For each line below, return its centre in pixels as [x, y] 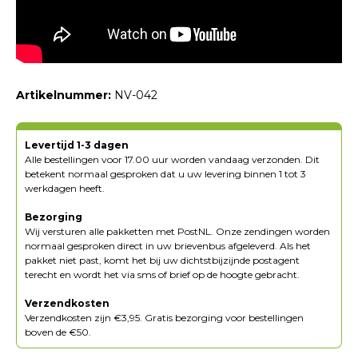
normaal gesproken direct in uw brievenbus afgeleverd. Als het [168, 245]
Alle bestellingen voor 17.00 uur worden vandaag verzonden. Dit [172, 159]
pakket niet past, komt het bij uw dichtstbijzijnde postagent [162, 260]
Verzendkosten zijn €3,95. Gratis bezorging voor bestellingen [164, 317]
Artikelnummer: [64, 95]
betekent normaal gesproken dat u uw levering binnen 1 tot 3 [165, 173]
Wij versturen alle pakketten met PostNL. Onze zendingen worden [177, 231]
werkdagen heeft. [65, 188]
